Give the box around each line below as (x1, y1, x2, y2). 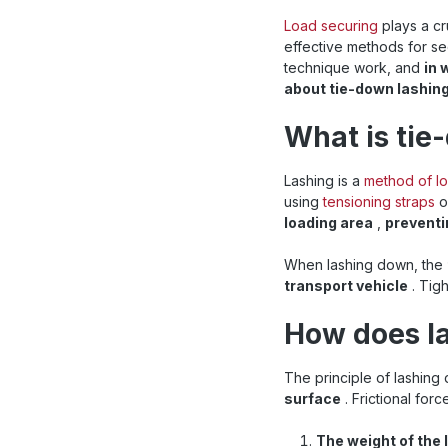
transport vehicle (284, 276, 408, 294)
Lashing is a (284, 171, 364, 189)
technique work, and (284, 58, 424, 76)
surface (284, 389, 341, 407)
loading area (284, 213, 373, 231)
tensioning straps (323, 192, 435, 210)
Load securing (284, 16, 378, 34)
